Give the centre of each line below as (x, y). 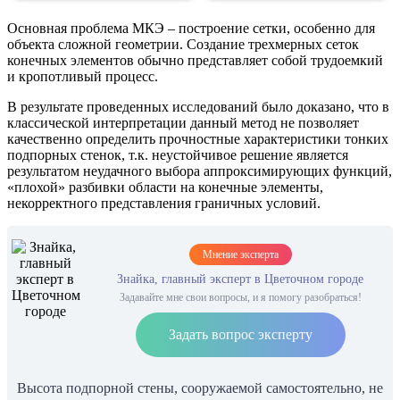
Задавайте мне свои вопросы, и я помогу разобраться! (240, 298)
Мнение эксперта (240, 255)
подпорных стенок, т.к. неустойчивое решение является (178, 155)
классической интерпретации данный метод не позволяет (183, 123)
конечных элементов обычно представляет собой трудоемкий (195, 61)
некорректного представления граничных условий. (164, 204)
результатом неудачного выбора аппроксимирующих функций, (200, 171)
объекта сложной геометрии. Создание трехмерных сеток (183, 45)
